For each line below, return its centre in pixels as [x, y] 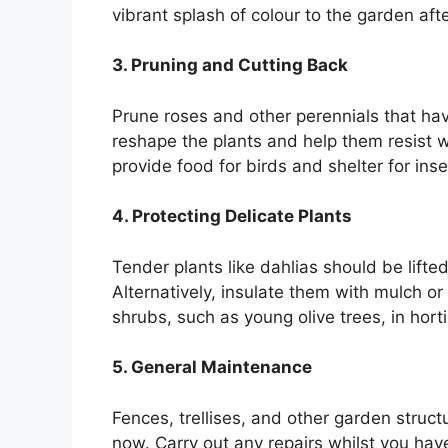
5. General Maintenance [212, 367]
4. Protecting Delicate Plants [232, 216]
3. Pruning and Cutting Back [230, 65]
